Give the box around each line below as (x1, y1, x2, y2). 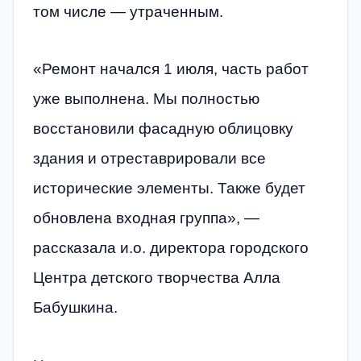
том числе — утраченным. (33, 2, 223, 20)
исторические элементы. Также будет (33, 180, 305, 197)
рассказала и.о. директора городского (33, 239, 309, 257)
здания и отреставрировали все (33, 150, 266, 168)
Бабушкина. (33, 299, 118, 317)
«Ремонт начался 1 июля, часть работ (33, 60, 309, 78)
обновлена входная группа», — (33, 210, 259, 227)
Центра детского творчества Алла (33, 269, 280, 287)
